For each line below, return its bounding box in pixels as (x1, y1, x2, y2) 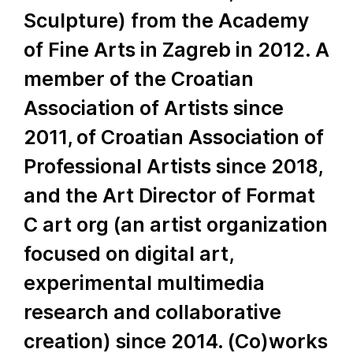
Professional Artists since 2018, (24, 154, 322, 178)
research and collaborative (24, 300, 281, 324)
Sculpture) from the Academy (24, 9, 309, 32)
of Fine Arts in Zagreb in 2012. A (24, 38, 329, 61)
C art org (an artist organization (24, 213, 328, 236)
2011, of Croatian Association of (24, 125, 324, 149)
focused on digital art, (24, 242, 233, 266)
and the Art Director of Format (24, 184, 315, 207)
